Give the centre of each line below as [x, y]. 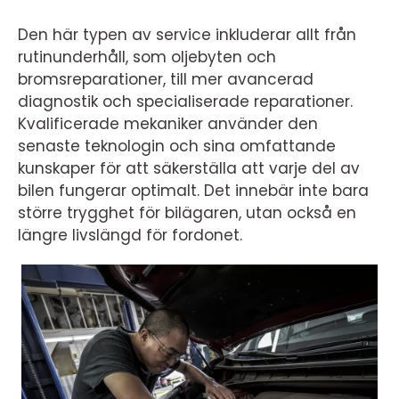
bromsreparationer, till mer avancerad [166, 79]
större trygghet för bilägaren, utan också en [187, 213]
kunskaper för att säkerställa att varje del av [189, 168]
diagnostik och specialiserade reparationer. [185, 102]
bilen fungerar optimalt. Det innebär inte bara [193, 191]
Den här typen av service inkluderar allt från [187, 35]
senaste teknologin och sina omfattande [177, 146]
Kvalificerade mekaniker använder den [168, 124]
